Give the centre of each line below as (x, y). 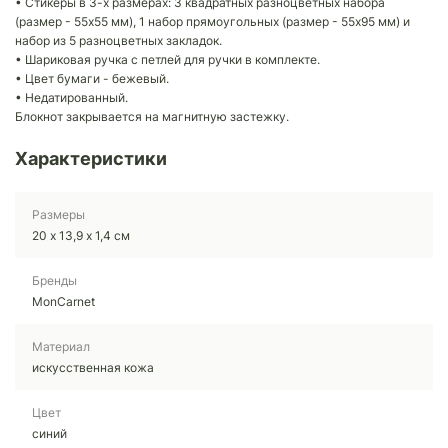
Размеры (58, 214)
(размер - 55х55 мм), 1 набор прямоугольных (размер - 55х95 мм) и (212, 21)
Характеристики (91, 158)
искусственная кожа (93, 367)
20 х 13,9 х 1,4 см (81, 235)
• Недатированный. (71, 97)
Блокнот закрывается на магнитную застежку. (152, 116)
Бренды (54, 280)
